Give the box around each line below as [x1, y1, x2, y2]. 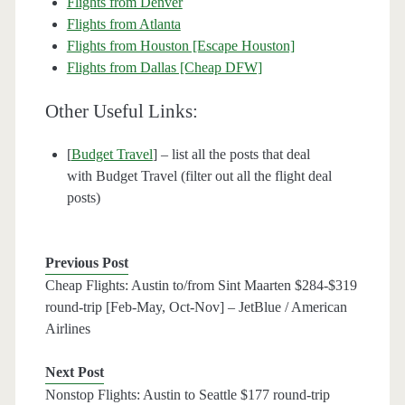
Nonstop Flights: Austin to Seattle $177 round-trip [44, 387, 330, 403]
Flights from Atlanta [66, 16, 181, 33]
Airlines [44, 321, 90, 337]
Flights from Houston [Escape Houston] [66, 38, 295, 54]
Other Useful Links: [44, 100, 198, 123]
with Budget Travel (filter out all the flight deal [66, 168, 332, 184]
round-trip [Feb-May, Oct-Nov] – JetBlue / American [44, 299, 347, 316]
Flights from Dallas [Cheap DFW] [66, 60, 262, 76]
